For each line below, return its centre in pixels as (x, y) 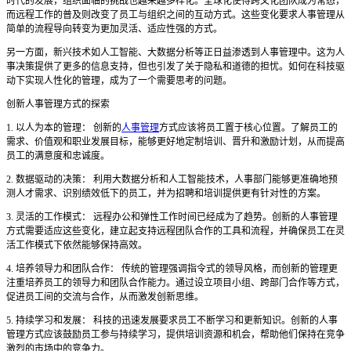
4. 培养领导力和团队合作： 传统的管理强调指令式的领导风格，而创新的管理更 (172, 269)
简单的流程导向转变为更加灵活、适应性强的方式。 (114, 29)
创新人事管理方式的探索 (58, 105)
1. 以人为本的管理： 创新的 (64, 128)
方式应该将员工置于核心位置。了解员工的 (248, 128)
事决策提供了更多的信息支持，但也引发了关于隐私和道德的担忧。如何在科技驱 (175, 67)
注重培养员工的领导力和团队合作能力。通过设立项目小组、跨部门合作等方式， (175, 283)
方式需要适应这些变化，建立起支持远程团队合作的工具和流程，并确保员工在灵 (175, 232)
